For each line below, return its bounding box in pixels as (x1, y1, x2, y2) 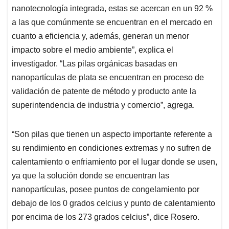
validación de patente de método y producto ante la (12, 87, 196, 96)
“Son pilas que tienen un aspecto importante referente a (12, 130, 212, 139)
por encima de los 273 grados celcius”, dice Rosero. (12, 213, 199, 222)
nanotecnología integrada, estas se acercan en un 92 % (12, 4, 213, 13)
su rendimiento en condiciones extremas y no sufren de (12, 144, 211, 153)
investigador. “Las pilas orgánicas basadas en (12, 59, 177, 68)
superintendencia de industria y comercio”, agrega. (12, 101, 195, 110)
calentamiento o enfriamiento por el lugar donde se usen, (12, 157, 217, 167)
